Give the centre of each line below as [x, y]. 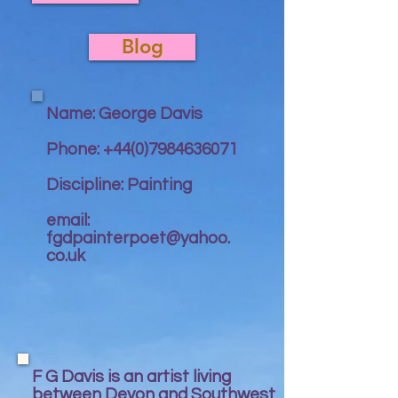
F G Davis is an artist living [131, 377]
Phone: [75, 149]
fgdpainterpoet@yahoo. [138, 238]
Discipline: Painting [119, 185]
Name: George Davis [124, 114]
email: [68, 220]
